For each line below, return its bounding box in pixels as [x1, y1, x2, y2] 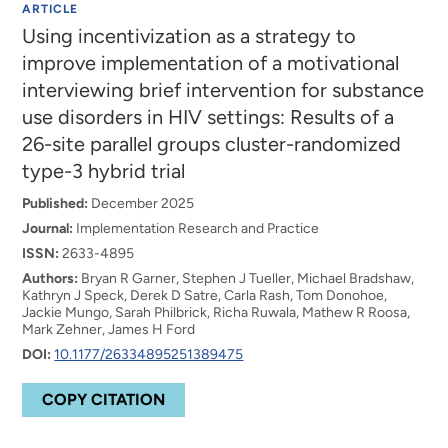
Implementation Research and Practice [73, 220, 320, 237]
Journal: [22, 220, 74, 237]
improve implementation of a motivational [22, 51, 400, 75]
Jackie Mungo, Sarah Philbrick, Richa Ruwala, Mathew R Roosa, [22, 304, 411, 321]
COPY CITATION [42, 390, 166, 409]
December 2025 [88, 195, 195, 212]
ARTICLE [22, 2, 79, 16]
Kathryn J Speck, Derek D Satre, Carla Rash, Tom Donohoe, [22, 287, 388, 304]
